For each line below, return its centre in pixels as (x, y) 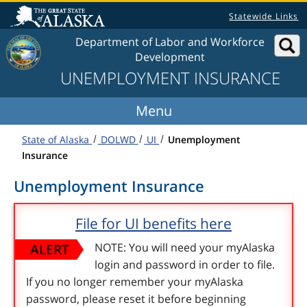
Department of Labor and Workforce (170, 42)
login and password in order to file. (185, 265)
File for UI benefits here (153, 224)
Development (170, 57)
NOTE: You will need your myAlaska (185, 248)
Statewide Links (264, 16)
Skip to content (43, 12)
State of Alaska (57, 139)
